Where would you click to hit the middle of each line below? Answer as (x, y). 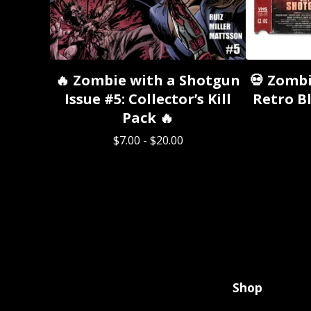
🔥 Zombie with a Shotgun (148, 80)
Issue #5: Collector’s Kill (148, 99)
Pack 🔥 (148, 118)
